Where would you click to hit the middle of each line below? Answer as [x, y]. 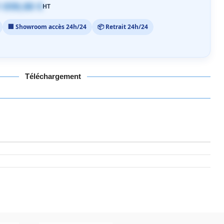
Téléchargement [53, 76]
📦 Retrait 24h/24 [123, 27]
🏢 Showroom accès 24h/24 [47, 27]
